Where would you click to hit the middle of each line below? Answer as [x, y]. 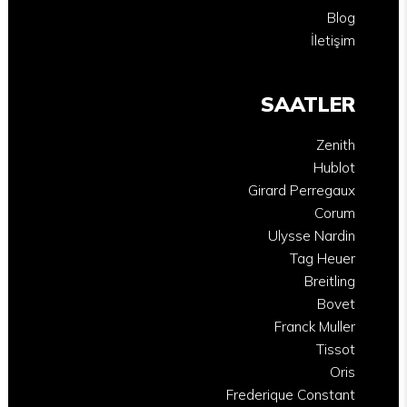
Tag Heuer [322, 258]
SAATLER [308, 104]
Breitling [329, 281]
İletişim [333, 40]
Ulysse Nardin [311, 235]
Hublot [334, 167]
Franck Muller [314, 326]
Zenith [335, 144]
